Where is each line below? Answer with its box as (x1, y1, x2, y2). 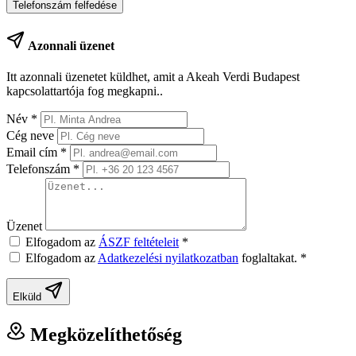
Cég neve (6, 129, 57, 143)
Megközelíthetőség (25, 324, 182, 346)
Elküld (13, 291, 44, 304)
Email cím (6, 145, 60, 160)
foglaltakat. (238, 251, 300, 265)
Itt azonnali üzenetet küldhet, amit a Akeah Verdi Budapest (6, 70, 300, 84)
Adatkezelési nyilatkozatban (98, 251, 238, 265)
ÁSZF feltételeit (99, 235, 179, 250)
